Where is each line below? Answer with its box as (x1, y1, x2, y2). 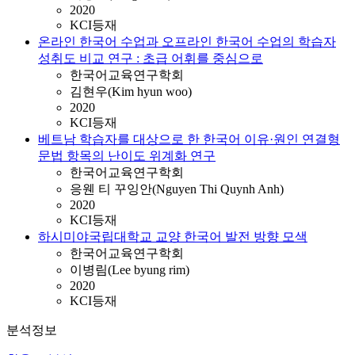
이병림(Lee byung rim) (70, 263, 189, 277)
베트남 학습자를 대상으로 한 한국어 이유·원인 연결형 (38, 132, 340, 146)
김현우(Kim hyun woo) (70, 85, 192, 98)
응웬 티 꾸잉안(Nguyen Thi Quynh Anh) (70, 182, 284, 196)
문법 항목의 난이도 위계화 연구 (38, 149, 216, 162)
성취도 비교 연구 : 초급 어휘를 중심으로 (38, 52, 263, 65)
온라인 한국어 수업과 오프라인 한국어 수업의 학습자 (38, 35, 336, 48)
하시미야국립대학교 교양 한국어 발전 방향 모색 (38, 230, 307, 243)
